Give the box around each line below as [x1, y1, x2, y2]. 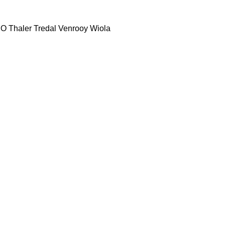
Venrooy [58, 24, 88, 33]
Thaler [9, 24, 32, 33]
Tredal [34, 24, 56, 33]
